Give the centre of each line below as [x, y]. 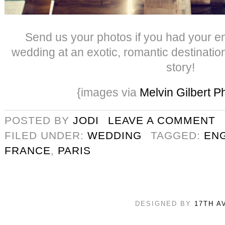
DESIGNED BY [164, 203]
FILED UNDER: [46, 135]
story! [180, 67]
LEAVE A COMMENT [162, 120]
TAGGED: [177, 135]
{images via [108, 92]
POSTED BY [39, 120]
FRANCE [28, 150]
